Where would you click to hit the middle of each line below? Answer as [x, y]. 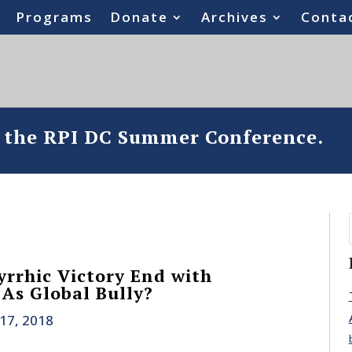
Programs [55, 17]
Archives [235, 17]
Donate [139, 17]
